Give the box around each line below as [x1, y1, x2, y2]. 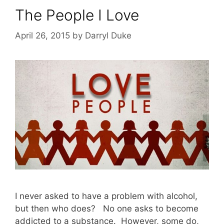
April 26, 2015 [15, 30, 70, 41]
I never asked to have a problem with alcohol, [15, 190, 197, 201]
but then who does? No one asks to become [15, 203, 198, 213]
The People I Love [15, 5, 139, 24]
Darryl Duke [85, 30, 131, 41]
